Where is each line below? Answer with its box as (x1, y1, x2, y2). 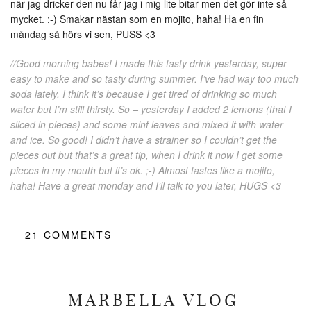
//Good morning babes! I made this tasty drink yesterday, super (10, 56, 287, 70)
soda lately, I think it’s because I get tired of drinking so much (10, 86, 277, 101)
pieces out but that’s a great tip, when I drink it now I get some (10, 147, 283, 162)
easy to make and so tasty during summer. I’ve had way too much (10, 71, 299, 85)
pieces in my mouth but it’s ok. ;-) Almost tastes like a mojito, (10, 162, 275, 177)
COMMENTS (44, 227, 112, 242)
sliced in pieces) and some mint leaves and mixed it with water (10, 117, 283, 131)
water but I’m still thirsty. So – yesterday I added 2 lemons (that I (10, 101, 292, 116)
